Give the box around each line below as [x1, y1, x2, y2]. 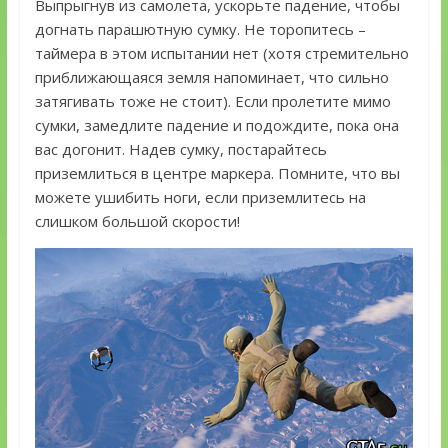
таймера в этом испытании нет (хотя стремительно [34, 42, 409, 63]
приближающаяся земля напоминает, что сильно [34, 66, 389, 87]
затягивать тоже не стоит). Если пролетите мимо [34, 90, 391, 111]
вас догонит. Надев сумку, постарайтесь [34, 138, 327, 159]
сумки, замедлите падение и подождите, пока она [34, 114, 399, 135]
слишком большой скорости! [34, 210, 240, 231]
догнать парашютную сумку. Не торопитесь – [34, 18, 366, 39]
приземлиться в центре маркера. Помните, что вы [34, 162, 400, 183]
